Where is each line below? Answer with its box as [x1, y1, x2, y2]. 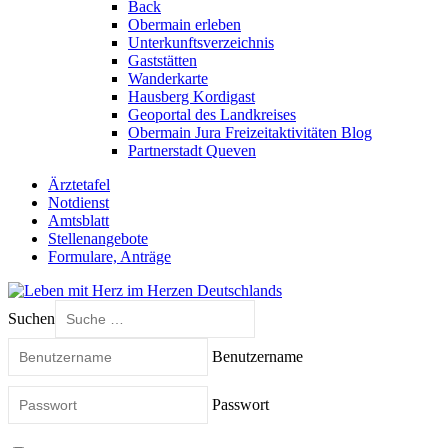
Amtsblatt [48, 211, 109, 229]
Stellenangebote [48, 229, 148, 247]
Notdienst [48, 193, 109, 211]
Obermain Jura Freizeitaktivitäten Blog [128, 123, 372, 141]
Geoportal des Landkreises [128, 105, 296, 123]
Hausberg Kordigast [128, 87, 255, 105]
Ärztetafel [48, 175, 110, 193]
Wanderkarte [128, 69, 208, 87]
